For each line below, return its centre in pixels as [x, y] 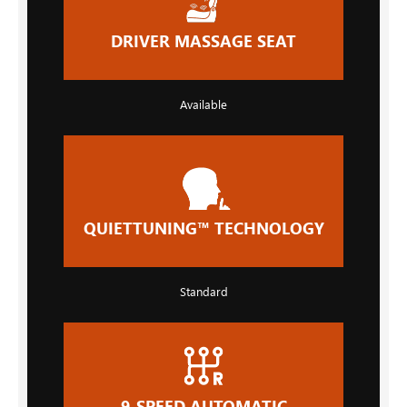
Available [203, 104]
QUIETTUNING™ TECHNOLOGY [203, 228]
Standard [203, 291]
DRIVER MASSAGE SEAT [203, 41]
